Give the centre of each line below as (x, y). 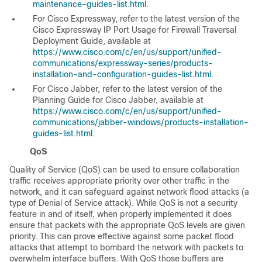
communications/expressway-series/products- (123, 63)
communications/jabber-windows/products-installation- (141, 122)
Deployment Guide (68, 41)
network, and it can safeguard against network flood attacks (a (129, 192)
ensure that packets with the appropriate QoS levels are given (127, 225)
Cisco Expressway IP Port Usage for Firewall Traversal (135, 30)
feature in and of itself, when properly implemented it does (120, 214)
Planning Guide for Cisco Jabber (94, 100)
